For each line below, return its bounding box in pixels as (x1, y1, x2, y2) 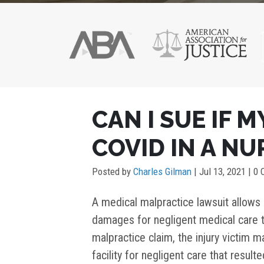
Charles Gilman (133, 166, 192, 178)
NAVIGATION (51, 109, 165, 131)
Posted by (92, 166, 133, 178)
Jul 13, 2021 (199, 166, 246, 178)
